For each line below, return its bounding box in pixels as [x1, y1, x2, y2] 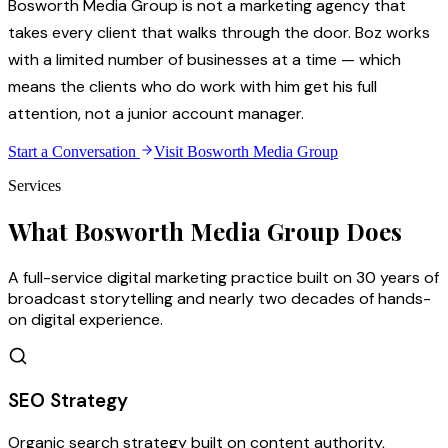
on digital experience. [8, 308, 163, 330]
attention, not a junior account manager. [8, 102, 304, 124]
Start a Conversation [8, 142, 140, 160]
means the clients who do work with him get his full [8, 75, 377, 97]
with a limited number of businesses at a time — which [8, 48, 401, 70]
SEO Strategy [8, 388, 128, 414]
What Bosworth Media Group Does [8, 214, 402, 247]
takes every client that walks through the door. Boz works [8, 21, 430, 43]
